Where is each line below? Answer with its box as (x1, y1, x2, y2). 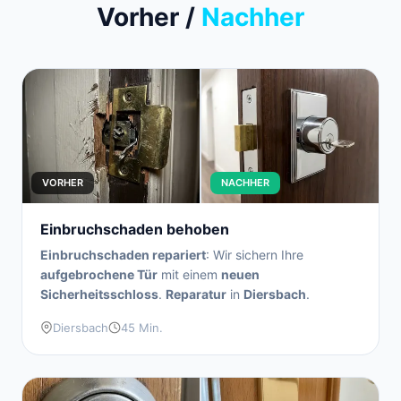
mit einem (158, 267, 221, 282)
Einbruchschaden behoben (40, 220, 229, 238)
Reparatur (166, 286, 226, 302)
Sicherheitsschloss (40, 286, 158, 302)
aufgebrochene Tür (40, 267, 158, 282)
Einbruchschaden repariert (40, 247, 206, 262)
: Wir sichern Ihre (206, 247, 303, 262)
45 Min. (121, 320, 163, 335)
